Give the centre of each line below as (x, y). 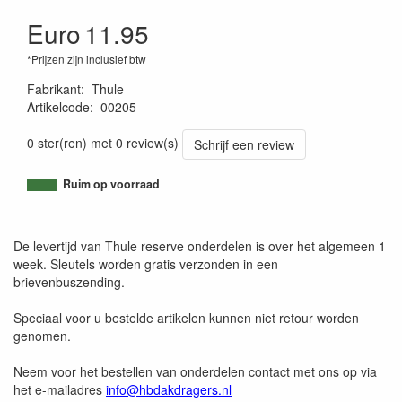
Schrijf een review (244, 144)
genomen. (42, 336)
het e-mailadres (60, 389)
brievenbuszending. (69, 282)
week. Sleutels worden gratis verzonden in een (146, 264)
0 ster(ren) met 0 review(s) (103, 142)
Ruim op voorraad (111, 184)
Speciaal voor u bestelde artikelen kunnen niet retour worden (186, 318)
